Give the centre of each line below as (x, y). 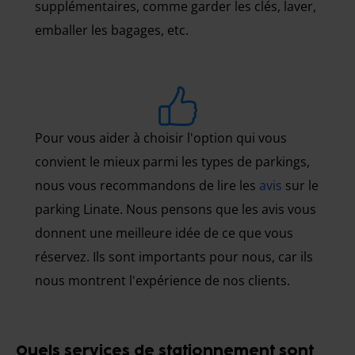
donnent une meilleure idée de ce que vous (164, 233)
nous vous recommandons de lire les (147, 185)
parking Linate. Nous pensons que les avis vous (176, 209)
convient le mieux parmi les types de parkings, (172, 162)
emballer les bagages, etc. (112, 30)
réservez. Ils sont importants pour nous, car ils (174, 257)
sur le (300, 185)
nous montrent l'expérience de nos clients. (162, 281)
